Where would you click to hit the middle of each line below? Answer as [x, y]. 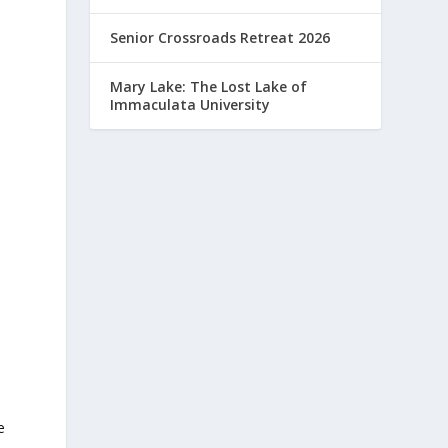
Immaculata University [190, 105]
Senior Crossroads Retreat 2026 [220, 38]
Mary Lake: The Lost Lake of [209, 87]
